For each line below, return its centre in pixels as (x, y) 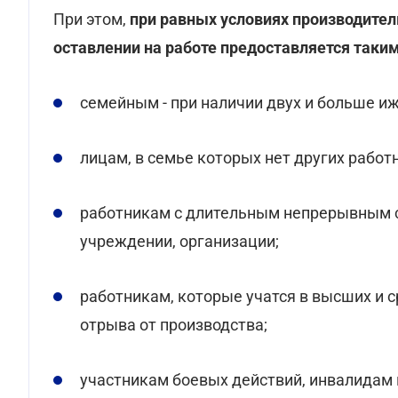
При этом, (92, 19)
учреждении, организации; (179, 241)
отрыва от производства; (174, 325)
